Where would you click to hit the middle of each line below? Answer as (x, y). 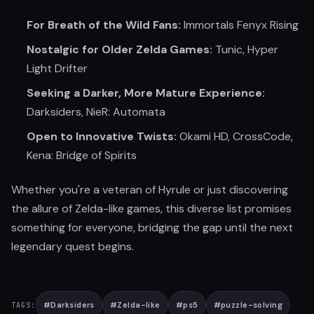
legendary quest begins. (73, 246)
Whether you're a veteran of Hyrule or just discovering (150, 190)
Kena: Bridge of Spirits (82, 155)
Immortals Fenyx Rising (240, 25)
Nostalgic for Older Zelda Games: (120, 49)
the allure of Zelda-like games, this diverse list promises (151, 209)
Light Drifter (57, 68)
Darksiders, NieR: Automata (96, 112)
